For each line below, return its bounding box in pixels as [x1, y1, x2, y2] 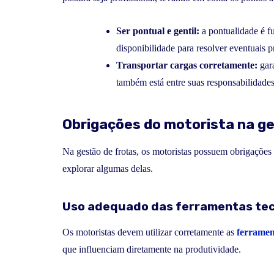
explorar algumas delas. [62, 163, 153, 174]
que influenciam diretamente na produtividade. [62, 243, 241, 254]
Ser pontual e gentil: [116, 26, 199, 37]
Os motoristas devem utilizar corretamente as [62, 226, 237, 237]
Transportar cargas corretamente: [116, 60, 257, 71]
